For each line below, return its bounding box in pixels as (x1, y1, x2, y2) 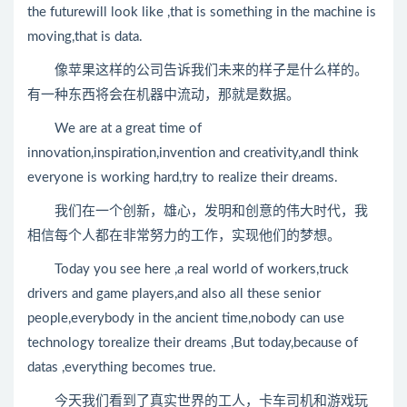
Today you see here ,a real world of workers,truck (27, 263, 349, 276)
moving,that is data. (27, 30, 143, 44)
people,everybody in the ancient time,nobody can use (27, 312, 344, 325)
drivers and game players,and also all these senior (27, 287, 321, 301)
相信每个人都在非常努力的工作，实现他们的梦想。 (27, 229, 341, 243)
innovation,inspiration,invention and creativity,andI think (27, 146, 359, 160)
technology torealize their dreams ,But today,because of (27, 336, 358, 350)
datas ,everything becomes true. (27, 361, 216, 374)
